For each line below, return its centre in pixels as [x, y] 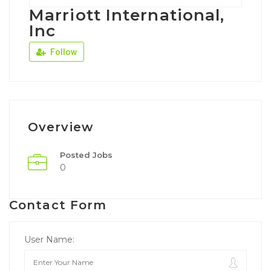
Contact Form [58, 205]
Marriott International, [127, 15]
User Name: [49, 239]
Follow [63, 52]
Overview [60, 127]
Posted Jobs [86, 155]
